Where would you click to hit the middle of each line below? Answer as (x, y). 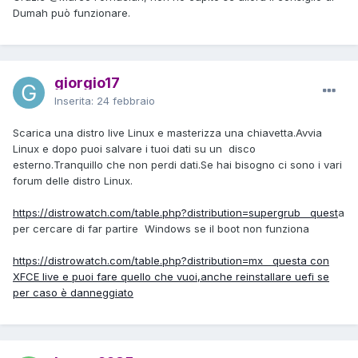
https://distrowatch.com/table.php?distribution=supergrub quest (175, 212)
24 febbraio (126, 100)
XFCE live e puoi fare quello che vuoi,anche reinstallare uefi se (171, 276)
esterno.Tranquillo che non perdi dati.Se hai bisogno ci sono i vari (177, 164)
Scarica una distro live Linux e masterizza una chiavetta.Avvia (167, 132)
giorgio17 (87, 82)
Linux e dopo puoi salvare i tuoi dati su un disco (134, 148)
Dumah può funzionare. (73, 12)
